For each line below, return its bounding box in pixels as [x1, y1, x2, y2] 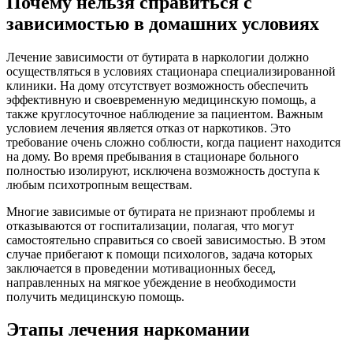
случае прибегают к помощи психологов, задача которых [6, 247, 313, 261]
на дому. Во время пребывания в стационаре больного [6, 149, 299, 163]
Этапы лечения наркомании [6, 319, 250, 340]
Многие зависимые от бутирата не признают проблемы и [6, 204, 315, 218]
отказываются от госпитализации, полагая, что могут [6, 218, 294, 232]
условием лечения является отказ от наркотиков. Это [6, 121, 291, 135]
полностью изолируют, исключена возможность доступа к [6, 163, 320, 177]
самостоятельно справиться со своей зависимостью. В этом [6, 232, 325, 247]
